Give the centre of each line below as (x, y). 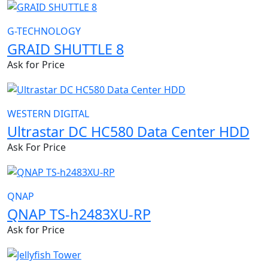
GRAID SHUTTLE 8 (66, 49)
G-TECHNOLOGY (44, 31)
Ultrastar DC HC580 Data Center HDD (128, 132)
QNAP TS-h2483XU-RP (79, 214)
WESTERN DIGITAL (48, 114)
